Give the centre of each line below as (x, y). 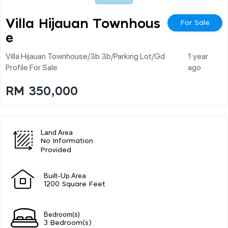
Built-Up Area (65, 175)
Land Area (57, 132)
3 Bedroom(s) (68, 223)
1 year (198, 55)
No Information (67, 141)
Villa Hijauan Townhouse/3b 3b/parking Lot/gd (85, 55)
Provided (56, 150)
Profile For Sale (32, 67)
